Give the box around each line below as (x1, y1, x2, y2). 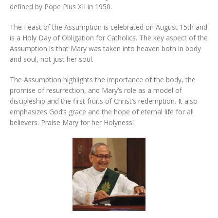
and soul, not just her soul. (10, 54, 93, 64)
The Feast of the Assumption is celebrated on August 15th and (10, 22, 207, 32)
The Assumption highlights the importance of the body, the (10, 74, 196, 84)
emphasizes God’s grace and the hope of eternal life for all (10, 107, 194, 116)
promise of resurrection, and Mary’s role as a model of (10, 85, 182, 95)
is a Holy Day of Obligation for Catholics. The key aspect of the (10, 33, 208, 42)
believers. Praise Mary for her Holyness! (10, 117, 134, 127)
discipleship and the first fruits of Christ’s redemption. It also (10, 96, 198, 106)
